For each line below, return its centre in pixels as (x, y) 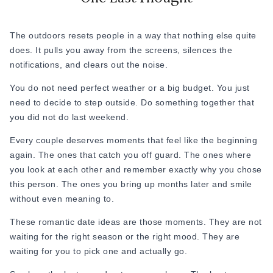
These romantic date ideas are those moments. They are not (136, 222)
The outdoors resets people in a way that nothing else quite (133, 35)
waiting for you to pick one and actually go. (98, 251)
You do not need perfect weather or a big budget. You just (130, 88)
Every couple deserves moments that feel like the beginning (133, 140)
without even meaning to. (62, 199)
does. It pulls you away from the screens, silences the (121, 50)
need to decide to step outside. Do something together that (132, 102)
